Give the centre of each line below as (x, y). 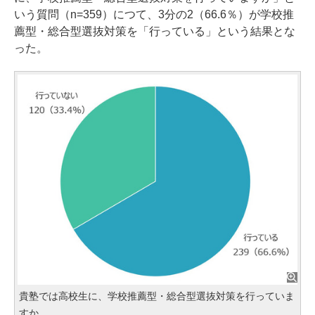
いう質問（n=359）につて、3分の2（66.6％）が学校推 (154, 15)
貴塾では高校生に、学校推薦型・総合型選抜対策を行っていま (157, 296)
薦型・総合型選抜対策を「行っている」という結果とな (155, 32)
